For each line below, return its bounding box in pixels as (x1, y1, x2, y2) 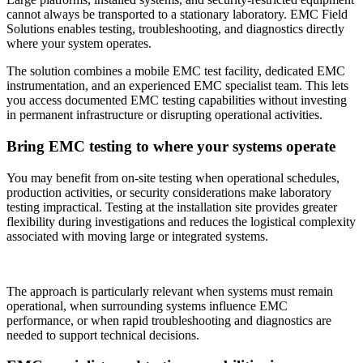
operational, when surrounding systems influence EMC (6, 298, 288, 313)
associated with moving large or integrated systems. (6, 228, 271, 243)
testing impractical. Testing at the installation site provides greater (6, 199, 337, 214)
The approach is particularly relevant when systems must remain (6, 284, 333, 298)
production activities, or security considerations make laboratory (6, 185, 331, 199)
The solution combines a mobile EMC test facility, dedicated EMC (6, 64, 345, 79)
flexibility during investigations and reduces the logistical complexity (6, 214, 356, 228)
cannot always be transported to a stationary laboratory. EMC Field (6, 7, 348, 22)
